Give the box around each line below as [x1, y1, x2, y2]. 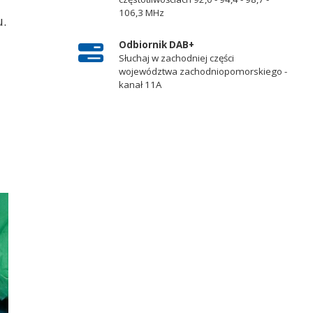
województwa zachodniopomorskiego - [118, 64, 287, 78]
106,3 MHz [118, 6, 164, 20]
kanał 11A [118, 78, 161, 91]
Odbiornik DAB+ [118, 38, 194, 51]
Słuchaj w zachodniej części [118, 51, 234, 64]
